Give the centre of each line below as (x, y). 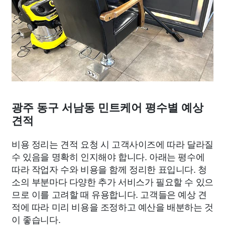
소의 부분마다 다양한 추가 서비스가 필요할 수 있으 (113, 181)
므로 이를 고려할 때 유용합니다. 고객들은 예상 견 (109, 194)
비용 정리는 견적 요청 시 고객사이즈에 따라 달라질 (113, 144)
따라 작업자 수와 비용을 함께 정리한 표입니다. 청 (109, 169)
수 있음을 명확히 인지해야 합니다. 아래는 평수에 (108, 156)
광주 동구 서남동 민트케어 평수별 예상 (107, 108)
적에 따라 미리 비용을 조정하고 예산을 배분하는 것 (113, 206)
